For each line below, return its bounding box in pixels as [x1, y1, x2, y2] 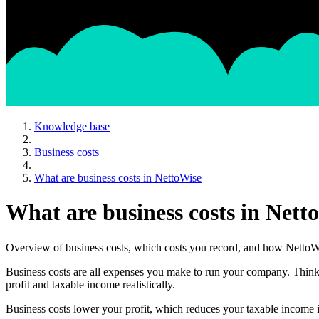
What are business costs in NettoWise [34, 171, 202, 184]
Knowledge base [34, 120, 110, 132]
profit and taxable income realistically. [6, 278, 175, 291]
